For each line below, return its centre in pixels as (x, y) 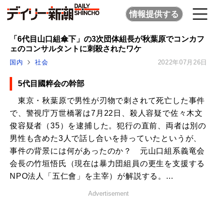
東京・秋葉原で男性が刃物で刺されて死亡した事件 (108, 100)
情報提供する (154, 14)
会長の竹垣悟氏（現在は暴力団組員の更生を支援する (108, 163)
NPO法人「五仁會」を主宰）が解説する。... (92, 176)
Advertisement (108, 193)
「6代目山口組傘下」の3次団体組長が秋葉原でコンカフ (107, 39)
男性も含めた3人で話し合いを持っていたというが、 (106, 138)
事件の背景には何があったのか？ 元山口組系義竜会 (108, 151)
